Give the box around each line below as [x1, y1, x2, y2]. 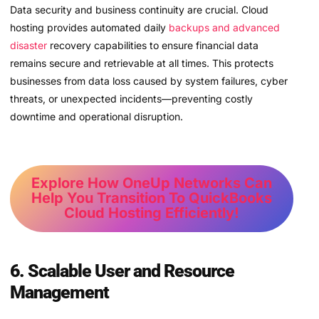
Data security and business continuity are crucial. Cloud [10, 4, 268, 16]
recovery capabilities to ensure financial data [47, 39, 258, 52]
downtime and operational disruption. [10, 110, 183, 123]
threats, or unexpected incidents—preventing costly [10, 93, 253, 105]
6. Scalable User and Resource [10, 260, 234, 281]
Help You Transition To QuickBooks [31, 189, 272, 207]
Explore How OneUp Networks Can [31, 174, 272, 192]
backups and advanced [169, 21, 280, 34]
